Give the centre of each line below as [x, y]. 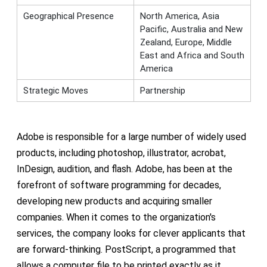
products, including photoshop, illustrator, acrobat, [121, 153]
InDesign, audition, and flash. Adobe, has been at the [124, 169]
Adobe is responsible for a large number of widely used [131, 136]
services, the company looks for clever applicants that [131, 233]
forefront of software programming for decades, [119, 185]
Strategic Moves [55, 90]
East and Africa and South [192, 55]
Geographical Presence [68, 16]
